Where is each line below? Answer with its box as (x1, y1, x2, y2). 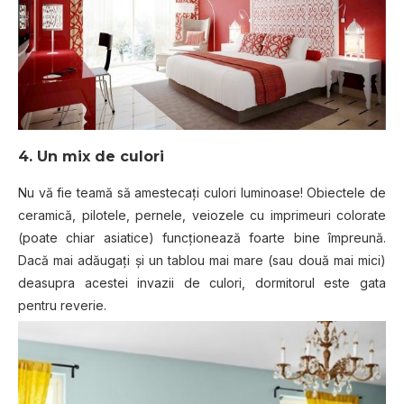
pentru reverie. (18, 298, 106, 314)
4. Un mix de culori (18, 148, 164, 166)
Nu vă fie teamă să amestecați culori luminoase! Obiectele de (18, 185, 386, 201)
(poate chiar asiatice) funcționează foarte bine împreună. (18, 230, 386, 246)
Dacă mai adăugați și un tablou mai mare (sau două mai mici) (18, 252, 386, 269)
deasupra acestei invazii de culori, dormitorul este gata (18, 275, 386, 291)
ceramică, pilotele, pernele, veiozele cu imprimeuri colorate (18, 207, 386, 224)
